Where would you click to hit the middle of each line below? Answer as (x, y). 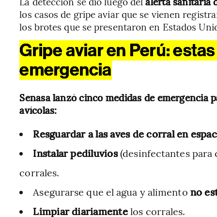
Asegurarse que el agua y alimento (112, 192)
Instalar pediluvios (77, 153)
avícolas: (38, 110)
